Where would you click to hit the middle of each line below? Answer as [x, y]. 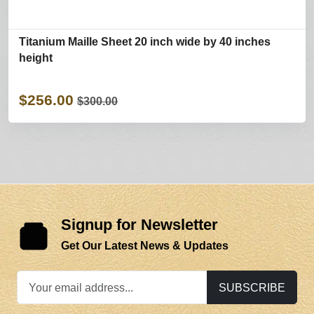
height [36, 58]
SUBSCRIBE [252, 287]
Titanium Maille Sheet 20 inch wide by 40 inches [145, 42]
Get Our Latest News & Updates [145, 246]
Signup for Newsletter [139, 225]
